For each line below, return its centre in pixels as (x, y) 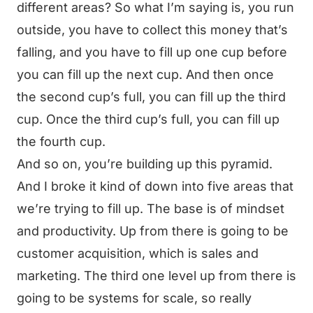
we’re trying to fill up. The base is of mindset (151, 209)
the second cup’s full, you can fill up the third (151, 97)
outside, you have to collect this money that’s (152, 30)
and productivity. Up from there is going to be (153, 231)
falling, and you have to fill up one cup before (152, 52)
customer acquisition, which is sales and (138, 253)
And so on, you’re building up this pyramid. (145, 164)
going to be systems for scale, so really (134, 298)
